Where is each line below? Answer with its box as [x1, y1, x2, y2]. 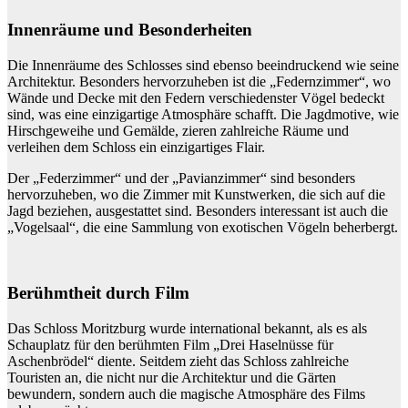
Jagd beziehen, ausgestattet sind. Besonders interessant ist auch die [7, 202, 388, 219]
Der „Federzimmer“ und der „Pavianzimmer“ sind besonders [7, 169, 355, 186]
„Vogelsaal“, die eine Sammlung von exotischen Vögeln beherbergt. [7, 219, 398, 235]
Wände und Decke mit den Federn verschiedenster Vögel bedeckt [7, 89, 384, 106]
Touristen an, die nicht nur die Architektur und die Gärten [7, 370, 336, 386]
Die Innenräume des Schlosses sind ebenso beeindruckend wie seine [7, 56, 399, 73]
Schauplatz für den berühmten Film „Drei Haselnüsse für [7, 337, 333, 353]
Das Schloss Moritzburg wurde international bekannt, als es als [7, 321, 367, 337]
